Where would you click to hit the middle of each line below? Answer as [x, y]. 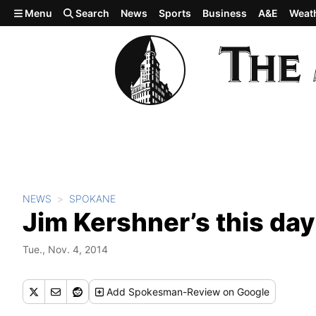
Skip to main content [61, 12]
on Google [245, 292]
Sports [175, 13]
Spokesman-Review [175, 292]
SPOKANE [92, 199]
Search [92, 13]
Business [225, 13]
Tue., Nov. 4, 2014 [65, 249]
